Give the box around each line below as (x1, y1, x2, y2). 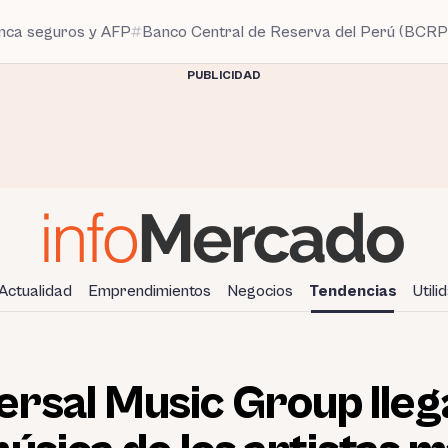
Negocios (226, 281, 293, 300)
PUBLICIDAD (187, 69, 261, 82)
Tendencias (308, 281, 397, 300)
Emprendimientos (87, 281, 211, 300)
